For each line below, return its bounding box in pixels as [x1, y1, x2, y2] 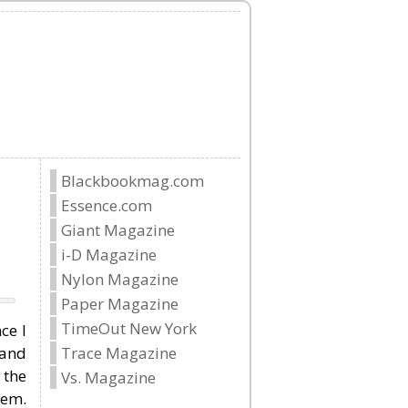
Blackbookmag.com [61, 170, 204, 191]
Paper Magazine [61, 293, 178, 314]
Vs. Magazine [61, 367, 156, 388]
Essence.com [61, 195, 152, 216]
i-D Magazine [61, 244, 157, 265]
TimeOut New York [61, 318, 197, 339]
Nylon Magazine [61, 269, 178, 290]
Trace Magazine [61, 342, 177, 363]
